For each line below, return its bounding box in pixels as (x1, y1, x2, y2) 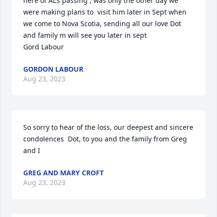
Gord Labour (23, 42, 64, 51)
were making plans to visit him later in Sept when (23, 7, 186, 16)
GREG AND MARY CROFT (23, 168, 104, 177)
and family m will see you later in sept (23, 31, 147, 40)
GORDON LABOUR (23, 64, 83, 74)
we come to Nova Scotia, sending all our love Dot (23, 19, 181, 28)
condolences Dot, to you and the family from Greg (23, 134, 187, 143)
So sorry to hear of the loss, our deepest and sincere (23, 123, 193, 132)
